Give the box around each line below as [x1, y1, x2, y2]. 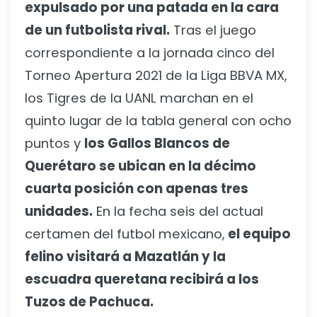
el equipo [225, 225, 291, 243]
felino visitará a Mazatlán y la [25, 248, 226, 266]
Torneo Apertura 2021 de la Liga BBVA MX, [25, 67, 287, 85]
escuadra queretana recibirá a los [25, 270, 259, 289]
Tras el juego [170, 21, 256, 40]
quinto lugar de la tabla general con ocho [25, 112, 292, 130]
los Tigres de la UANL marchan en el [25, 89, 253, 108]
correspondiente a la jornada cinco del [25, 44, 275, 62]
